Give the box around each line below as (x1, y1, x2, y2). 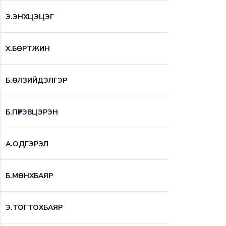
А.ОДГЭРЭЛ (6, 139, 48, 149)
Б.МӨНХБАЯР (6, 171, 53, 181)
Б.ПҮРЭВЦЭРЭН (6, 107, 58, 117)
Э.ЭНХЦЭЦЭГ (6, 12, 54, 22)
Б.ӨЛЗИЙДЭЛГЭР (6, 75, 67, 85)
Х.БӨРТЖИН (6, 43, 50, 53)
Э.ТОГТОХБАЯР (6, 202, 63, 212)
